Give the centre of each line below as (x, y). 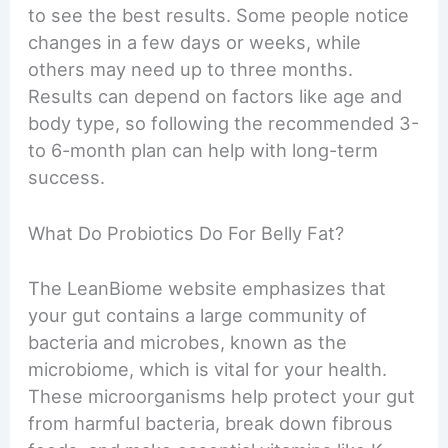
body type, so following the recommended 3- (224, 123)
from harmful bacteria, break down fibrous (211, 422)
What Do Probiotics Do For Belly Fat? (186, 233)
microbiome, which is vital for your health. (208, 368)
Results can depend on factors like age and (215, 96)
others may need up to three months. (191, 69)
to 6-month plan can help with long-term (203, 150)
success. (67, 177)
